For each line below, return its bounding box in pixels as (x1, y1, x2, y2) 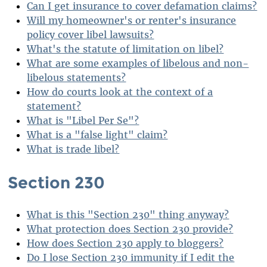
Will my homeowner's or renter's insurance (27, 14, 237, 26)
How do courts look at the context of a (27, 85, 213, 98)
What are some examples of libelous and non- (27, 57, 249, 69)
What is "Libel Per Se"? (27, 114, 139, 126)
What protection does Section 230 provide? (27, 223, 234, 235)
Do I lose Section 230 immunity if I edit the (27, 252, 235, 264)
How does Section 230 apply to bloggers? (27, 237, 224, 250)
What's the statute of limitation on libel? (27, 42, 224, 55)
